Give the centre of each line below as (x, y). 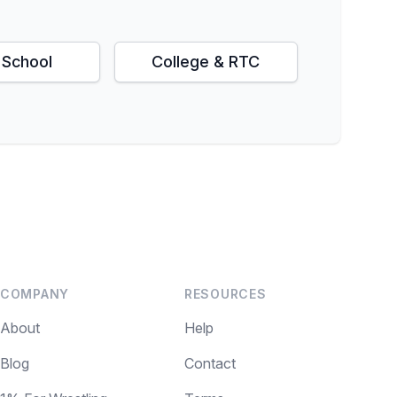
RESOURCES (226, 294)
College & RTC (206, 62)
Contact (210, 363)
